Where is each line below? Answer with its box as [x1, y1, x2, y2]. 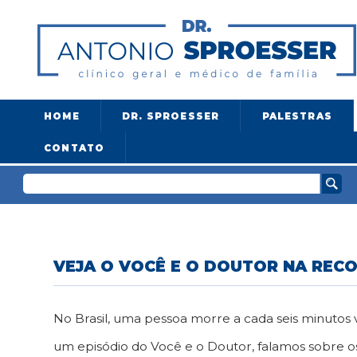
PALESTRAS [261, 111, 332, 122]
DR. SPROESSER [122, 111, 220, 122]
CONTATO [44, 143, 105, 154]
